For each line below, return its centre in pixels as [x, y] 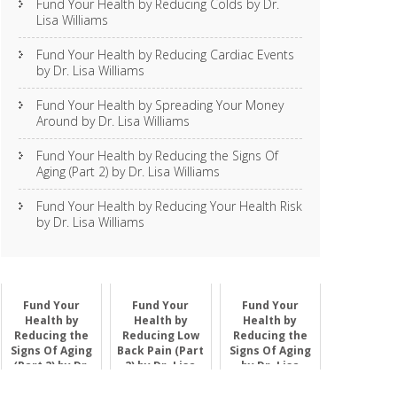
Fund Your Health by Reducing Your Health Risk [169, 206]
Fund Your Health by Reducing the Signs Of [157, 156]
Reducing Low [160, 335]
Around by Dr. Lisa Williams [113, 121]
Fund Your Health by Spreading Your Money [160, 105]
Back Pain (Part [161, 350]
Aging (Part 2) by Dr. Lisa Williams [128, 171]
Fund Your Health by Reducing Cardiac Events [165, 54]
